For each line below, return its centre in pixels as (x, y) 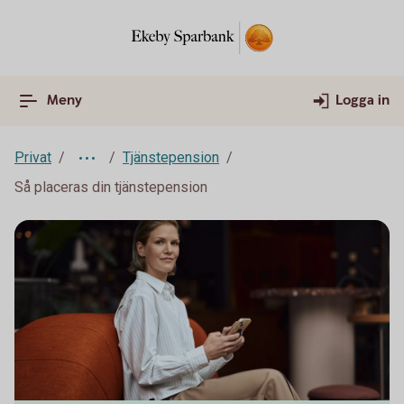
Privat (33, 157)
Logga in (363, 101)
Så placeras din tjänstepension (111, 187)
